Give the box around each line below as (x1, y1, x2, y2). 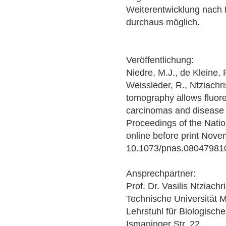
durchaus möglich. (126, 17, 200, 27)
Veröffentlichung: (126, 54, 194, 65)
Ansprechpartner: (126, 168, 196, 179)
